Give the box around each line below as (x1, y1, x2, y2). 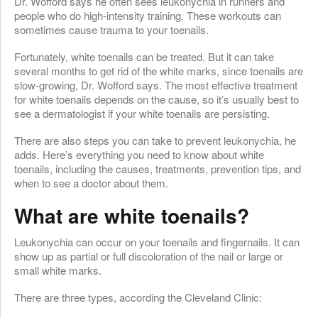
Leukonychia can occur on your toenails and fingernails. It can (14, 234, 300, 249)
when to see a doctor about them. (14, 175, 168, 190)
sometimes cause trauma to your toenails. (14, 21, 209, 37)
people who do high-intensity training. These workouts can (14, 7, 281, 23)
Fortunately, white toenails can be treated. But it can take (14, 48, 274, 64)
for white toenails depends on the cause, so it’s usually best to (14, 91, 299, 106)
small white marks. (14, 262, 102, 278)
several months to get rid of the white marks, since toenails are (14, 62, 303, 78)
